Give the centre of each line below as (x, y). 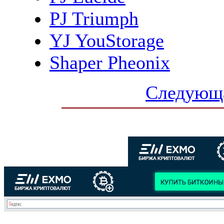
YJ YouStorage (106, 40)
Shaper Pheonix (109, 62)
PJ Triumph (94, 18)
